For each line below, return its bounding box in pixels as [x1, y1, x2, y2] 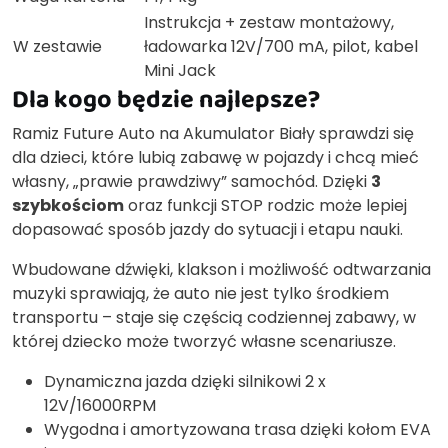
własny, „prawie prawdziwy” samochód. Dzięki [12, 170, 371, 194]
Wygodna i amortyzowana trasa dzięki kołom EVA [44, 418, 431, 442]
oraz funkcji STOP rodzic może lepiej [124, 194, 407, 218]
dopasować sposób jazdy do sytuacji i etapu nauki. [12, 218, 403, 242]
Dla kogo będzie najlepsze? [12, 80, 320, 118]
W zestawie [13, 35, 102, 59]
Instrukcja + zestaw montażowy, [144, 11, 394, 35]
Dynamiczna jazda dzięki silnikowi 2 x [44, 370, 326, 394]
